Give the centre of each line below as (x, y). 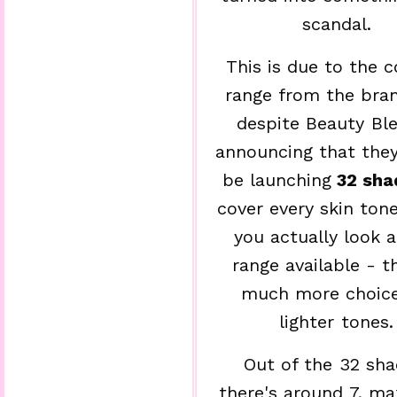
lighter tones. (336, 321)
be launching (276, 179)
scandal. (336, 23)
